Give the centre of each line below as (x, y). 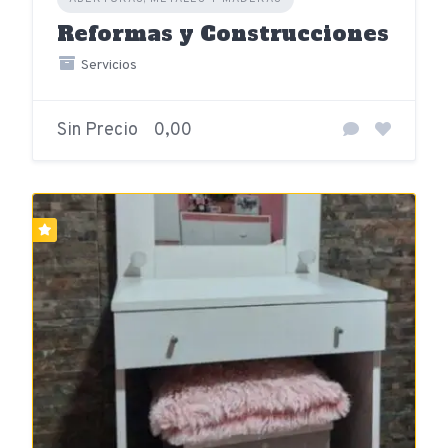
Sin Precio (97, 130)
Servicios (107, 65)
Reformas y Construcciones (223, 33)
